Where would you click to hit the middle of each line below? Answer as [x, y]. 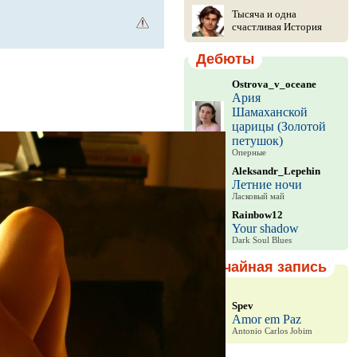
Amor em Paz [266, 319]
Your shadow [265, 228]
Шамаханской [269, 112]
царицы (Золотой [279, 126]
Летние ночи [267, 184]
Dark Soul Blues [261, 240]
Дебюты [225, 59]
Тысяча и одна [264, 14]
